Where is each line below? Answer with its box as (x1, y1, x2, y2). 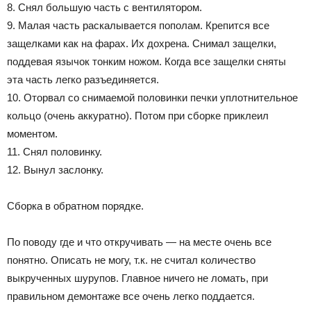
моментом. (7, 127, 58, 140)
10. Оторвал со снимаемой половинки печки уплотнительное (7, 91, 298, 103)
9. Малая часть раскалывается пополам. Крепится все (7, 19, 269, 31)
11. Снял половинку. (7, 145, 102, 158)
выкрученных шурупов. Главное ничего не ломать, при (7, 271, 268, 284)
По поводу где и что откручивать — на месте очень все (7, 235, 271, 248)
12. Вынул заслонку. (7, 163, 103, 176)
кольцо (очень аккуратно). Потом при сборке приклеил (7, 109, 269, 121)
